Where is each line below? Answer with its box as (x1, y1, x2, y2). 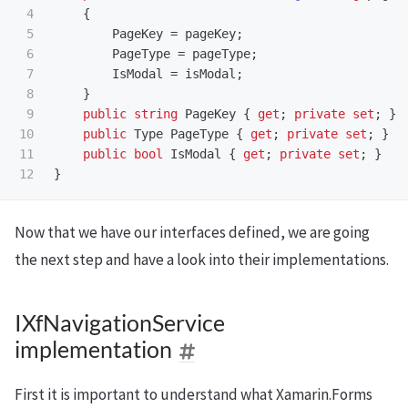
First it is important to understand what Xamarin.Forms (15, 384, 372, 404)
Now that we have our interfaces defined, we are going (15, 222, 370, 242)
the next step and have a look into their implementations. (15, 250, 389, 270)
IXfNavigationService (15, 310, 225, 336)
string (134, 107, 178, 122)
